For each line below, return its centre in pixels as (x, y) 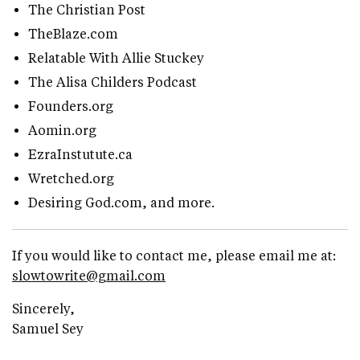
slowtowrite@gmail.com (89, 276)
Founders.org (71, 106)
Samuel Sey (48, 329)
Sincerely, (43, 309)
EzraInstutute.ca (80, 154)
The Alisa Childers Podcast (112, 82)
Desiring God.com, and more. (121, 202)
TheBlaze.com (73, 34)
